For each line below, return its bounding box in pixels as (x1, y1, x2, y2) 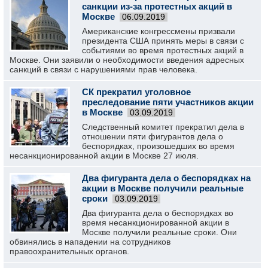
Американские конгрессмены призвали (82, 26, 235, 36)
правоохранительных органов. (10, 246, 129, 256)
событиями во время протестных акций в (82, 45, 243, 55)
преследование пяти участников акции (82, 97, 254, 107)
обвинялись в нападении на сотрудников (10, 237, 170, 246)
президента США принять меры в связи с (82, 36, 244, 45)
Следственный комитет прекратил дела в (82, 122, 244, 132)
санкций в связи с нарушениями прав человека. (10, 65, 197, 74)
